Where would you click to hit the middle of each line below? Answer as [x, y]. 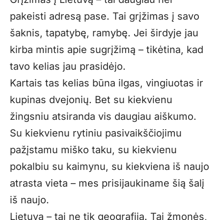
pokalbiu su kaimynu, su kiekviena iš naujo [110, 167]
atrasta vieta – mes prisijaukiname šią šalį [107, 183]
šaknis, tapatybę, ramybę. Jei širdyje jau [104, 33]
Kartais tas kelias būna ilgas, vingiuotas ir [107, 83]
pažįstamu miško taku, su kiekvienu [93, 150]
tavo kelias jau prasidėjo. [68, 67]
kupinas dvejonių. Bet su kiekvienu [91, 100]
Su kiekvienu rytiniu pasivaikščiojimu [96, 133]
